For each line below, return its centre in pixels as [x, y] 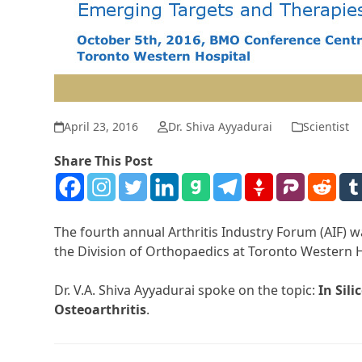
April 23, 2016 [101, 127]
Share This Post [104, 161]
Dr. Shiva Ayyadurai [220, 127]
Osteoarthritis [101, 310]
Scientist [326, 127]
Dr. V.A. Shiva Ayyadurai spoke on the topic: [187, 290]
